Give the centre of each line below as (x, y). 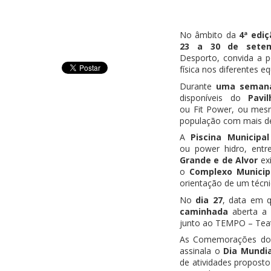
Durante (198, 86)
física (190, 69)
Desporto (198, 58)
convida (240, 58)
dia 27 (209, 200)
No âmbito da (210, 35)
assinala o (202, 251)
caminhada (204, 211)
